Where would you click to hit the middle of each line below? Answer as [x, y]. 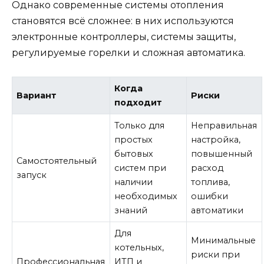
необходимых [146, 197]
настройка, [216, 140]
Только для [140, 126]
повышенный [222, 154]
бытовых [134, 154]
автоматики [217, 211]
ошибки [210, 197]
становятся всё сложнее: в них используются [123, 21]
